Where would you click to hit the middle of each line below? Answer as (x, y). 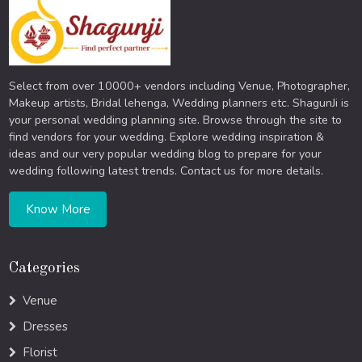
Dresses (46, 327)
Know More (58, 209)
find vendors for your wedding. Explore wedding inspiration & (167, 137)
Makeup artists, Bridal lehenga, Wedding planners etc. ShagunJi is (179, 103)
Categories (45, 269)
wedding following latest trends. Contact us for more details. (166, 171)
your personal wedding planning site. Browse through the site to (176, 120)
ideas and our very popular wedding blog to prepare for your (166, 154)
